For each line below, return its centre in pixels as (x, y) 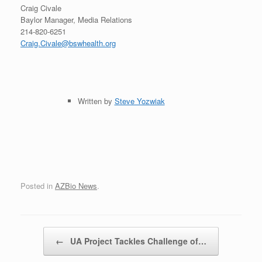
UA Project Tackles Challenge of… (137, 241)
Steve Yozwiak (139, 101)
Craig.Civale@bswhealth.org (68, 43)
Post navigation (47, 232)
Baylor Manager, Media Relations (76, 19)
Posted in (38, 185)
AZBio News (76, 185)
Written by (96, 101)
